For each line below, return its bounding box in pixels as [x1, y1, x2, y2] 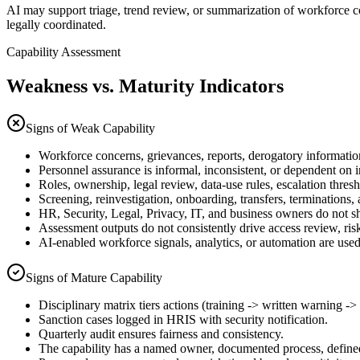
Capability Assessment [6, 45, 121, 59]
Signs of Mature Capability [26, 270, 162, 284]
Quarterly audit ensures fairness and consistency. [39, 326, 284, 341]
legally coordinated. [6, 18, 106, 32]
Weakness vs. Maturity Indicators [6, 75, 284, 96]
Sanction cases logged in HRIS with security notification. [39, 312, 328, 326]
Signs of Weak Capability [26, 121, 155, 135]
